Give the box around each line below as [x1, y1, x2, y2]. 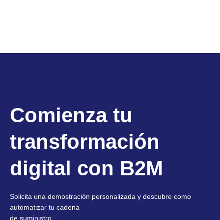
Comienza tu [10, 104, 133, 127]
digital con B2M [10, 157, 163, 180]
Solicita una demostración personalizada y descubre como [10, 193, 191, 201]
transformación [10, 130, 160, 154]
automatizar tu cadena [10, 204, 80, 212]
